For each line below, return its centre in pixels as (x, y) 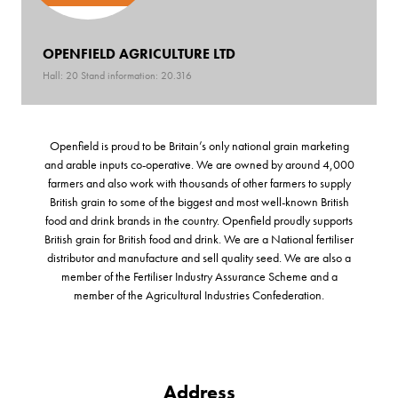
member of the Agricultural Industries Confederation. (199, 295)
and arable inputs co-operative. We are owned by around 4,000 (199, 164)
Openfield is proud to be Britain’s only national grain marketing (199, 145)
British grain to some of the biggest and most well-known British (199, 201)
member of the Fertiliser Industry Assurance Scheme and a (199, 276)
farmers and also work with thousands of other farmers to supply (199, 183)
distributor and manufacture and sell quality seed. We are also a (199, 257)
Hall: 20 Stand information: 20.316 (117, 75)
